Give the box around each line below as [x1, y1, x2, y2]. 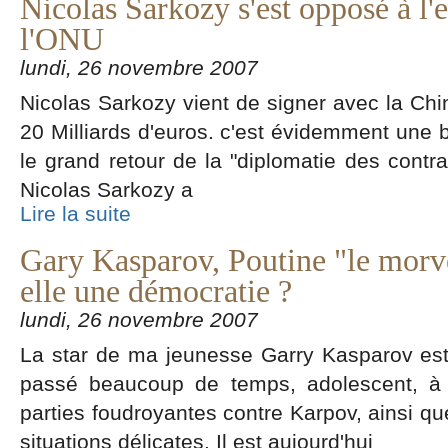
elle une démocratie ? [20, 274, 292, 309]
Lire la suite [20, 202, 131, 225]
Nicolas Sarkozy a [20, 178, 193, 201]
